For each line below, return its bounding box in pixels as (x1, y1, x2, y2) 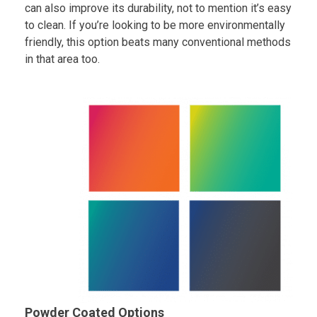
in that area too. (25, 52, 100, 67)
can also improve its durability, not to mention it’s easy (25, 1, 292, 16)
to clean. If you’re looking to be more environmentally (25, 18, 285, 33)
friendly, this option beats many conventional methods (25, 35, 291, 50)
